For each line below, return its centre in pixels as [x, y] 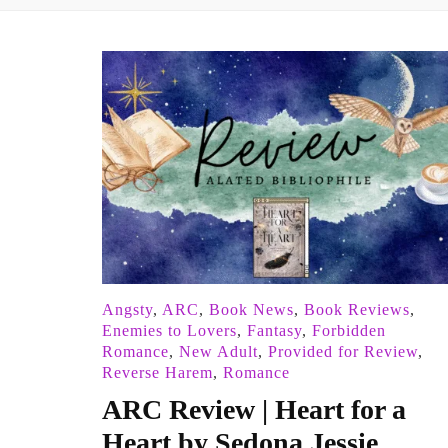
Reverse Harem [157, 373]
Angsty [127, 310]
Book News [251, 310]
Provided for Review [343, 352]
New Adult [218, 352]
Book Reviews [357, 310]
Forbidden [349, 331]
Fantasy [274, 331]
